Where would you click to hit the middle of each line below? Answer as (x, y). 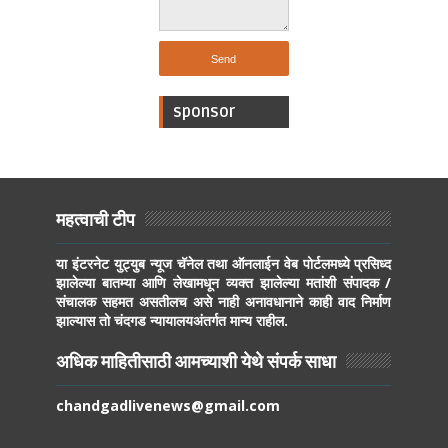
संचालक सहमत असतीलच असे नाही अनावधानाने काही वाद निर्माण (224, 302)
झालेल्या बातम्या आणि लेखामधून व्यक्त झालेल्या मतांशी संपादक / (224, 283)
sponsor (203, 112)
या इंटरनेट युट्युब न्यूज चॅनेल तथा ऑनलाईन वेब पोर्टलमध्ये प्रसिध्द (224, 264)
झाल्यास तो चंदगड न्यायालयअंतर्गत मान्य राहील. (172, 321)
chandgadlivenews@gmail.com (168, 406)
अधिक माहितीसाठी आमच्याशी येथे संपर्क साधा (196, 362)
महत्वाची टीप (96, 220)
